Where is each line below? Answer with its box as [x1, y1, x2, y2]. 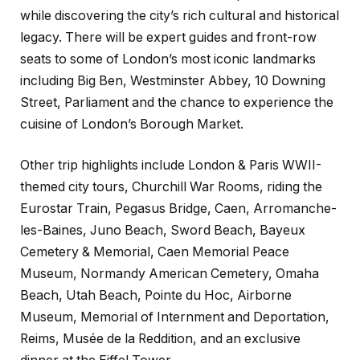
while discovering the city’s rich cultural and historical [20, 7, 339, 23]
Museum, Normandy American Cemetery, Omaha [20, 266, 319, 282]
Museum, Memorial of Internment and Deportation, [20, 309, 329, 325]
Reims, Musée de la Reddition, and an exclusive [20, 331, 301, 347]
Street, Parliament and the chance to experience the [20, 94, 333, 110]
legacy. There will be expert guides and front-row [20, 29, 317, 45]
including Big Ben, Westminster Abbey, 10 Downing [20, 72, 325, 88]
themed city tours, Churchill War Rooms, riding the [20, 179, 322, 195]
